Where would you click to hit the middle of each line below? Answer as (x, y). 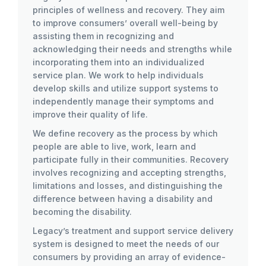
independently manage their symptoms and (123, 101)
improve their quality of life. (90, 114)
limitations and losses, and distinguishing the (128, 186)
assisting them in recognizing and (103, 36)
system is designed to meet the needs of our (126, 244)
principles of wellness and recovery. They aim (129, 10)
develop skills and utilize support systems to (126, 88)
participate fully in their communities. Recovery (131, 159)
